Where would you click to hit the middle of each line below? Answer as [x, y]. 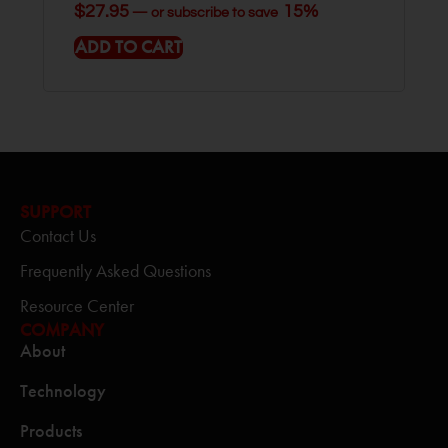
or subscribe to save [214, 12]
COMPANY [62, 330]
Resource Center [77, 306]
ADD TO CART [128, 47]
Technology [63, 391]
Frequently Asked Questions [115, 271]
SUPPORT [55, 212]
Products [51, 431]
